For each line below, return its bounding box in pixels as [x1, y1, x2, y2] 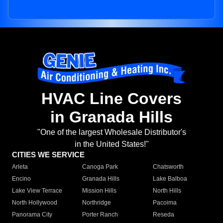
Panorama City [12, 211, 52, 219]
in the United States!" [74, 140, 149, 149]
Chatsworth [152, 163, 184, 171]
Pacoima [152, 199, 177, 207]
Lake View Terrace [12, 187, 62, 195]
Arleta [12, 163, 28, 171]
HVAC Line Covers [41, 90, 182, 108]
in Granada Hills [50, 108, 173, 126]
